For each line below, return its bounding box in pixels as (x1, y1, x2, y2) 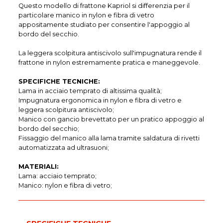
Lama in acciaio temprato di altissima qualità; (18, 87, 162, 95)
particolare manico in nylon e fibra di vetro (18, 11, 155, 19)
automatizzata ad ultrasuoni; (18, 143, 110, 151)
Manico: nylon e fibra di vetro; (18, 181, 112, 189)
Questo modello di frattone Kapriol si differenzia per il (18, 1, 190, 9)
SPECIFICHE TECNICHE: (18, 77, 101, 85)
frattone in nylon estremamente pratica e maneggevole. (18, 58, 201, 66)
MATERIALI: (18, 162, 59, 170)
